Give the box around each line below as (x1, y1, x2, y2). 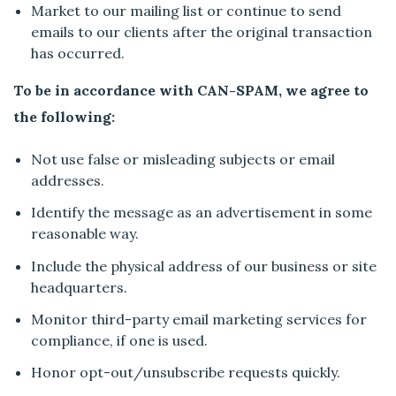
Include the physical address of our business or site (31, 256, 377, 275)
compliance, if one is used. (31, 331, 209, 349)
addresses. (31, 171, 105, 190)
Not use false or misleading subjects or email (31, 150, 336, 169)
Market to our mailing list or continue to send (31, 2, 342, 20)
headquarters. (31, 278, 128, 296)
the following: (13, 108, 116, 126)
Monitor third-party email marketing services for (31, 309, 368, 328)
